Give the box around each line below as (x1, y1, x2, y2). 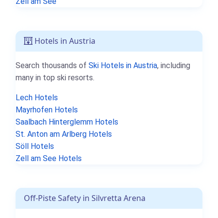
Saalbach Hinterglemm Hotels (16, 117, 118, 127)
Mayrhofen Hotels (16, 105, 78, 115)
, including (157, 61, 190, 71)
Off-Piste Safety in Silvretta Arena (24, 193, 145, 204)
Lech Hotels (16, 93, 58, 103)
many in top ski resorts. (16, 73, 94, 83)
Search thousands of (16, 61, 89, 71)
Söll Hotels (16, 142, 54, 151)
